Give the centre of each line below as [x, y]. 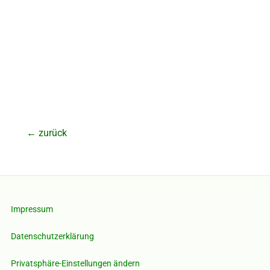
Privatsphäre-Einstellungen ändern [75, 264]
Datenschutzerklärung [52, 237]
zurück [52, 133]
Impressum [32, 209]
